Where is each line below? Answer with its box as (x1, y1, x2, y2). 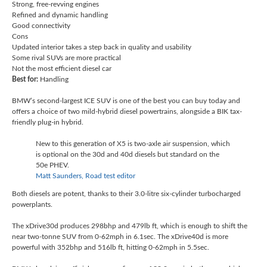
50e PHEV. (36, 162, 69, 169)
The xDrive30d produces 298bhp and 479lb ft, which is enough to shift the (12, 222, 247, 230)
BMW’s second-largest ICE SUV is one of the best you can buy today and (12, 97, 240, 105)
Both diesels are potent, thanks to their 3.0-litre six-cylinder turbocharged (12, 190, 241, 198)
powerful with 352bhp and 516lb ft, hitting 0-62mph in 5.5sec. (12, 244, 209, 252)
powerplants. (12, 201, 52, 209)
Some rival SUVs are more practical (12, 54, 121, 62)
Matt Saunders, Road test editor (36, 172, 135, 180)
